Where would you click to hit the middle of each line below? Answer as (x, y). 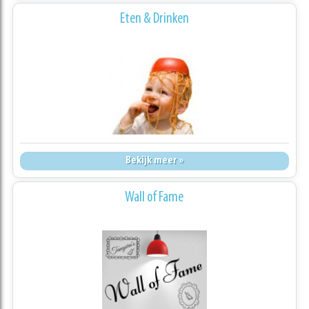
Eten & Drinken (154, 19)
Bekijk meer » (154, 161)
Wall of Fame (154, 198)
